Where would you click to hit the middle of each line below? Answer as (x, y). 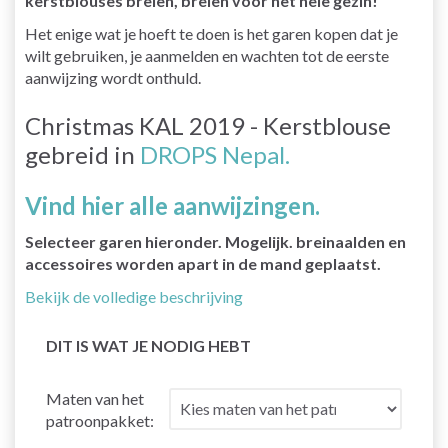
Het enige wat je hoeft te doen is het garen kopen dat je (211, 33)
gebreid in (82, 154)
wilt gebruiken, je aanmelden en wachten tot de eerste (207, 55)
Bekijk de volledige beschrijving (134, 296)
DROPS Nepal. (215, 154)
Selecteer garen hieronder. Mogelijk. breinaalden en (215, 241)
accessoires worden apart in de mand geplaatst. (203, 263)
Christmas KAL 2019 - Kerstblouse (208, 125)
